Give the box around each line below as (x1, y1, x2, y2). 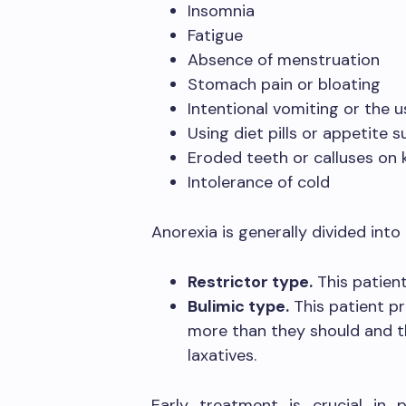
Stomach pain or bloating (188, 73, 381, 95)
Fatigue (188, 24, 243, 46)
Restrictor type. (188, 271, 313, 293)
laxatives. (188, 344, 256, 366)
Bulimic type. (188, 295, 289, 317)
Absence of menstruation (188, 49, 380, 71)
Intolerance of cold (188, 171, 330, 193)
